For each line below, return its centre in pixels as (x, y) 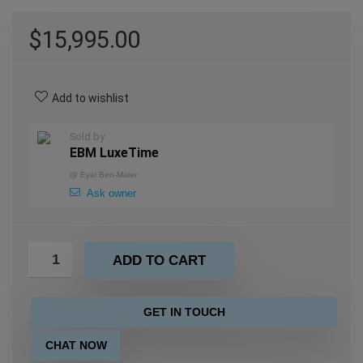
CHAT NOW (76, 345)
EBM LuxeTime (114, 153)
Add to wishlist (90, 98)
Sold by (87, 137)
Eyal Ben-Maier (109, 175)
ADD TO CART (159, 261)
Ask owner (111, 193)
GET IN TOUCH (184, 312)
